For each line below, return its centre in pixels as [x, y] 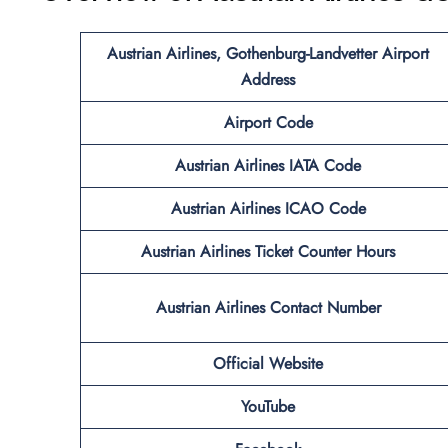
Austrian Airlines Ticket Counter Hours [268, 251]
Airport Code [268, 122]
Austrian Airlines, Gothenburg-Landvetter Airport [268, 53]
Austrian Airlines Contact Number [268, 307]
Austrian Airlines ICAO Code [268, 208]
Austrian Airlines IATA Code [268, 165]
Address [268, 79]
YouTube [268, 406]
